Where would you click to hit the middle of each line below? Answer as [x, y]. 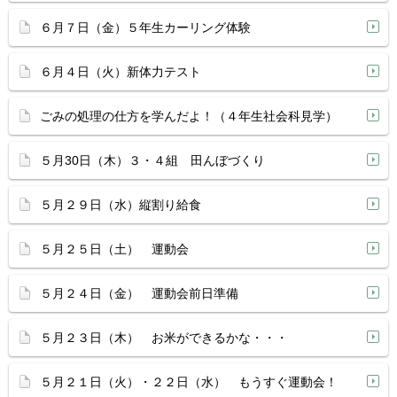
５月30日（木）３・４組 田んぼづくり [152, 160]
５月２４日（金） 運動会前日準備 [139, 293]
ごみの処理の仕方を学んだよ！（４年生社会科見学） [189, 116]
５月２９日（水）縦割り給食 [121, 205]
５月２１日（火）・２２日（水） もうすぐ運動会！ [189, 382]
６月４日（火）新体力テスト [121, 72]
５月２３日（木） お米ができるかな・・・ [164, 338]
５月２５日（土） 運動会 [114, 249]
